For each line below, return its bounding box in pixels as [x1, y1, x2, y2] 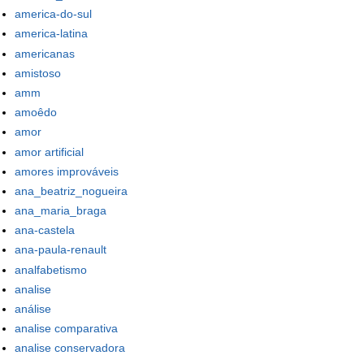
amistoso [15, 66, 61, 80]
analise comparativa [15, 322, 118, 336]
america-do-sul [15, 7, 92, 21]
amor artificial [15, 145, 84, 158]
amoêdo [15, 106, 57, 119]
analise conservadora [15, 341, 125, 355]
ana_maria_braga [15, 204, 106, 218]
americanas [15, 46, 75, 60]
